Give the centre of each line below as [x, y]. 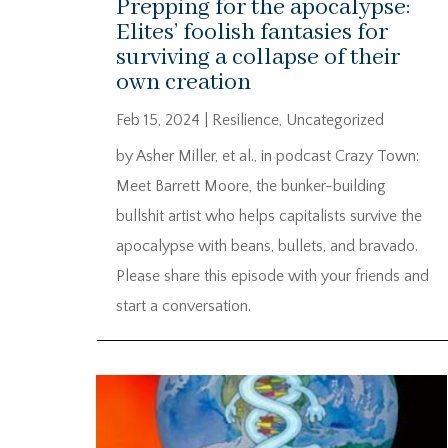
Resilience [245, 120]
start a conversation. [183, 306]
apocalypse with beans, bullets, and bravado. [267, 246]
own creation [183, 83]
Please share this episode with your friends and [272, 276]
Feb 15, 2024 [158, 120]
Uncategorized [335, 120]
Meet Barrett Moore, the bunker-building [251, 186]
